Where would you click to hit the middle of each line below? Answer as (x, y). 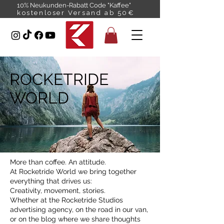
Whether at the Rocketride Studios (66, 200)
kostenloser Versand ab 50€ (76, 13)
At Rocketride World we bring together (73, 172)
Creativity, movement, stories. (58, 191)
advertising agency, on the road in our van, (79, 210)
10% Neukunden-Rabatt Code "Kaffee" (74, 5)
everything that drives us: (51, 181)
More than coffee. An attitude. (58, 162)
